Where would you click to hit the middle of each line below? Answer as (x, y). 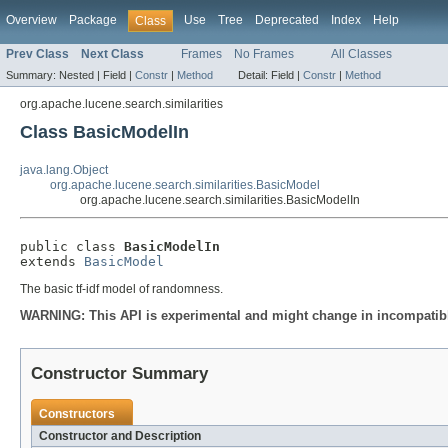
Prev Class (37, 54)
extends (52, 262)
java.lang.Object (64, 170)
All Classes (361, 54)
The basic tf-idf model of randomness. (121, 288)
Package (93, 20)
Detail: (254, 75)
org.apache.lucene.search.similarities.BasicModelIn (220, 200)
